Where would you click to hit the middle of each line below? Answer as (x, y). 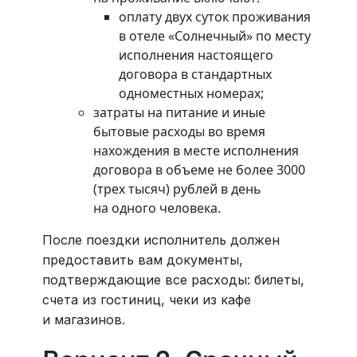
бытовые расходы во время (179, 132)
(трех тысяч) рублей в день (177, 189)
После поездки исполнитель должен (161, 240)
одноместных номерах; (191, 94)
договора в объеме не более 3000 (199, 170)
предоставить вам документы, (142, 260)
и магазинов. (83, 320)
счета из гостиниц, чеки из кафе (146, 300)
